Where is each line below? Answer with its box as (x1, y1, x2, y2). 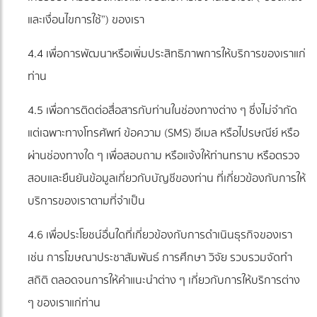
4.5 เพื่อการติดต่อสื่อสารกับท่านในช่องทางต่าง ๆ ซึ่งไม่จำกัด (28, 101, 297, 120)
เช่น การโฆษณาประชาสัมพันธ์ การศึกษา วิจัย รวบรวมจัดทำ (28, 248, 292, 267)
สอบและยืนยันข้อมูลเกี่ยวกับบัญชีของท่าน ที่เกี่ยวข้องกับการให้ (28, 169, 306, 188)
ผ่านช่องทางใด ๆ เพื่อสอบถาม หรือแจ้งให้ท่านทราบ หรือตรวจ (28, 146, 300, 166)
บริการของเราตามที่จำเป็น (28, 192, 145, 211)
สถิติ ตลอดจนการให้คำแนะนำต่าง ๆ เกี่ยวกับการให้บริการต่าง (28, 271, 300, 290)
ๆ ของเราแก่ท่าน (28, 294, 100, 313)
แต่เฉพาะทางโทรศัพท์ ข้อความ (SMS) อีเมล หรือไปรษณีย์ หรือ (28, 124, 299, 143)
